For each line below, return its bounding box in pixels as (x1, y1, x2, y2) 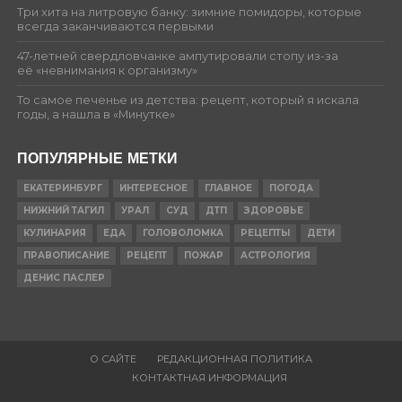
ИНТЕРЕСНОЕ (118, 181, 188, 194)
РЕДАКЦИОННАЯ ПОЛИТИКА (156, 352, 312, 365)
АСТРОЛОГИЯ (240, 249, 310, 261)
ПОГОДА (268, 181, 313, 194)
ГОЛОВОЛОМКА (142, 226, 223, 239)
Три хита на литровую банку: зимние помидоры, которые (16, 4, 362, 19)
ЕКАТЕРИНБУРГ (22, 181, 102, 194)
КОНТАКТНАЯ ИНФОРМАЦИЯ (132, 371, 288, 384)
